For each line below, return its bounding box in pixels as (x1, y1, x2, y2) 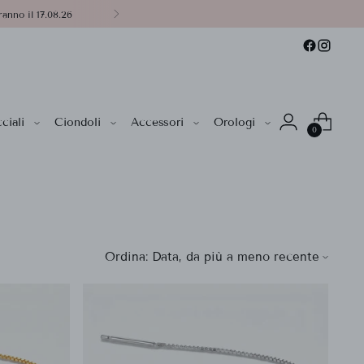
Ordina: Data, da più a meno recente (104, 249, 319, 264)
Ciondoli (54, 115, 101, 129)
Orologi (214, 115, 255, 129)
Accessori (130, 115, 184, 129)
